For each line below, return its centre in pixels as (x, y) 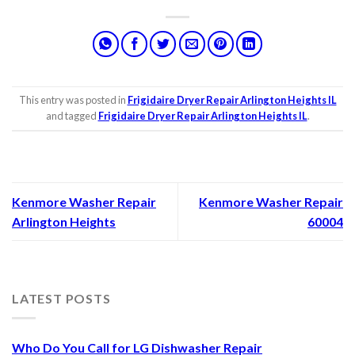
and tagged (72, 116)
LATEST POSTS (61, 299)
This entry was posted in (73, 100)
